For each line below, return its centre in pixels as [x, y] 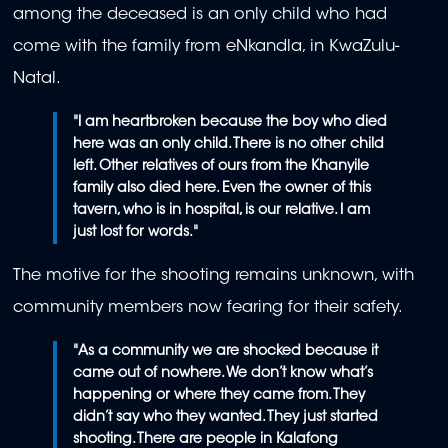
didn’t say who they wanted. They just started [226, 417]
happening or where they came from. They [219, 395]
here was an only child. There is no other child [229, 144]
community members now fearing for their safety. [208, 308]
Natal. [39, 79]
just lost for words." [136, 232]
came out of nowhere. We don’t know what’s [223, 373]
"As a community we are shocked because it [226, 351]
